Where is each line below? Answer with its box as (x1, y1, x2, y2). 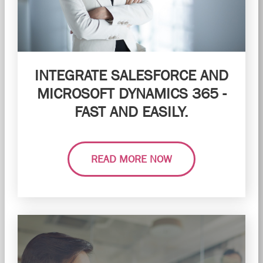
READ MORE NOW (91, 153, 172, 165)
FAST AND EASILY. (75, 102, 188, 120)
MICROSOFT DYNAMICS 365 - (36, 84, 227, 102)
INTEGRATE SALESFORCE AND (35, 66, 228, 84)
